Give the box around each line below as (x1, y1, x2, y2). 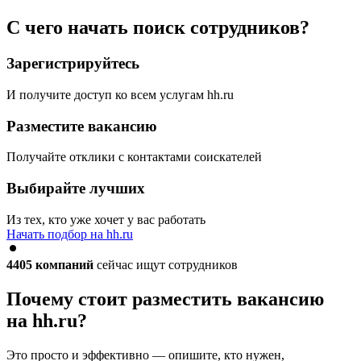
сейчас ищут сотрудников (93, 257, 238, 272)
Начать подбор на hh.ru (6, 226, 133, 241)
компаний (35, 257, 93, 272)
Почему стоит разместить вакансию (6, 288, 324, 309)
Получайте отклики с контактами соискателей (6, 150, 262, 164)
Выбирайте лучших (6, 180, 145, 197)
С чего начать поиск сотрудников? (6, 17, 309, 39)
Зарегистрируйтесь (6, 55, 139, 73)
